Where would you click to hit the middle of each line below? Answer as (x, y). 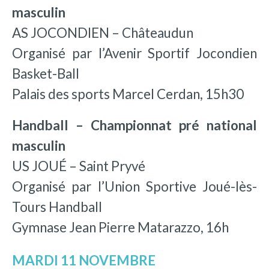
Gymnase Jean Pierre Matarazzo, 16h (120, 227)
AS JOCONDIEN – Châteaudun (103, 32)
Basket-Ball (46, 73)
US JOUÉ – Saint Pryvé (79, 166)
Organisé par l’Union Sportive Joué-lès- (134, 186)
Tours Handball (57, 207)
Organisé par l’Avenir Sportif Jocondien (134, 53)
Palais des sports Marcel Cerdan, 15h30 (128, 94)
